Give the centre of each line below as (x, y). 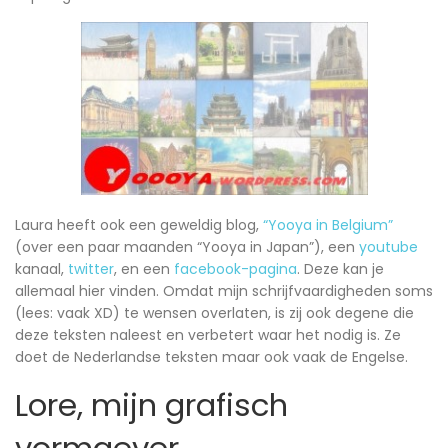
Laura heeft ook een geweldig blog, (139, 225)
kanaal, (41, 269)
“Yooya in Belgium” (328, 225)
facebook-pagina (235, 269)
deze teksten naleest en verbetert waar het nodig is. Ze (208, 335)
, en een (144, 269)
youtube (388, 247)
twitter (91, 269)
